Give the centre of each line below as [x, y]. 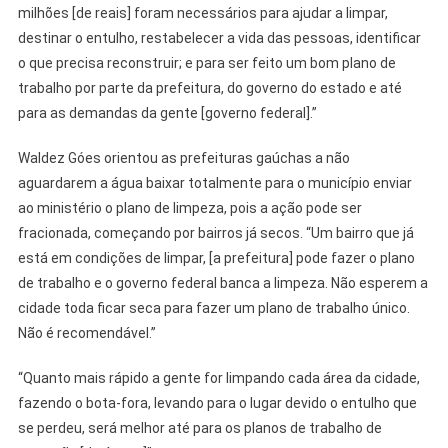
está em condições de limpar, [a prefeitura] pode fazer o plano [216, 258]
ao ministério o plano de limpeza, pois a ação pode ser [189, 208]
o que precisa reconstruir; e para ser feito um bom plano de [206, 63]
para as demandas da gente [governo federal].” [167, 113]
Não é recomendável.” [86, 333]
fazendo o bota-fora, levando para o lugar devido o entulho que [217, 403]
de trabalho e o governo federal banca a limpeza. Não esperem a [222, 283]
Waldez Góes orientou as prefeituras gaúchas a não [183, 158]
